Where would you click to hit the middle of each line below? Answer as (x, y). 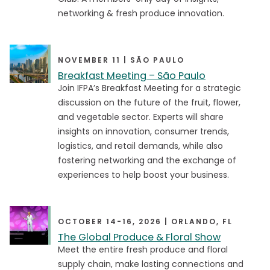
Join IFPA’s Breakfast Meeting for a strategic (149, 88)
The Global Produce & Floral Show (139, 237)
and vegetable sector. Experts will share (141, 117)
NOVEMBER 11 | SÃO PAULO (121, 60)
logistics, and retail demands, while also (140, 146)
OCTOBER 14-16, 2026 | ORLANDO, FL (145, 221)
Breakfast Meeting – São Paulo (132, 76)
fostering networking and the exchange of (147, 160)
